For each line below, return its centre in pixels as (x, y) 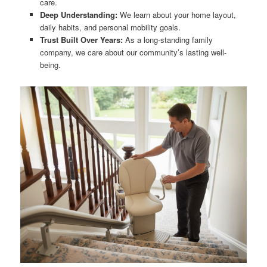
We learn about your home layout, (176, 14)
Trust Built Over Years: (81, 39)
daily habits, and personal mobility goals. (110, 27)
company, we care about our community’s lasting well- (133, 52)
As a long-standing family (167, 39)
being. (50, 64)
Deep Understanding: (78, 14)
